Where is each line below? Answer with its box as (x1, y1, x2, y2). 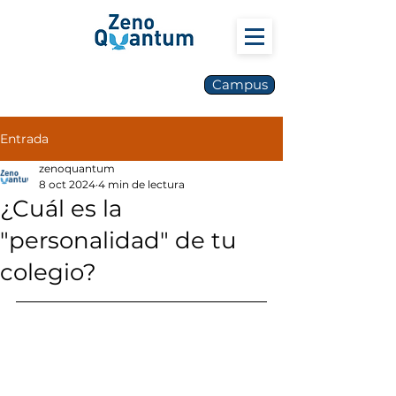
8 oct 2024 (39, 178, 95, 191)
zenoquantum (39, 162, 115, 175)
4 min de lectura (98, 178, 185, 191)
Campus (211, 77, 268, 93)
